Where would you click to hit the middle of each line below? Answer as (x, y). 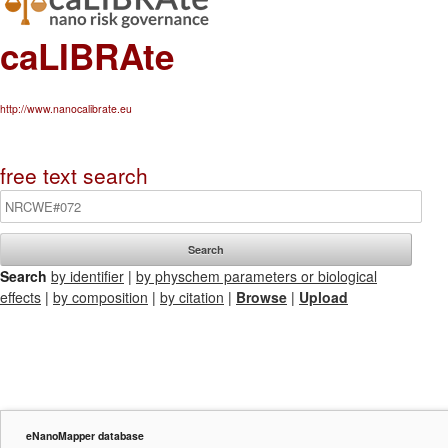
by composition (100, 297)
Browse (261, 297)
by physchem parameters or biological (256, 276)
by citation (192, 297)
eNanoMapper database (85, 435)
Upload (323, 297)
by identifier (87, 276)
